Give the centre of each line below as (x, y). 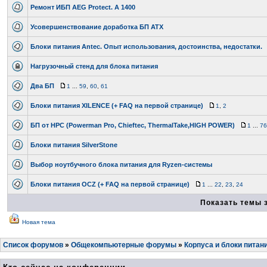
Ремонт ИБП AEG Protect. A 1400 (83, 7)
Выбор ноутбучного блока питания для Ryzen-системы (121, 164)
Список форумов (33, 245)
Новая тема (39, 222)
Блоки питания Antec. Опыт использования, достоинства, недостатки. (146, 46)
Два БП (42, 86)
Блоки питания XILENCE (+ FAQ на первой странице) (117, 105)
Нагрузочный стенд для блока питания (94, 66)
